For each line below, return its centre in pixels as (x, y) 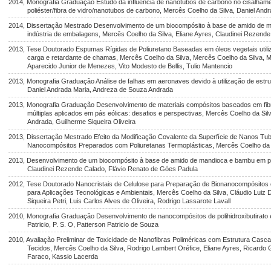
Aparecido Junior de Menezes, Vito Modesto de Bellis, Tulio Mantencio (130, 66)
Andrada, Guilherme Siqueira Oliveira (82, 122)
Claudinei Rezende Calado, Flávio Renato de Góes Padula (113, 169)
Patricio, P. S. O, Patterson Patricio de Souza (93, 224)
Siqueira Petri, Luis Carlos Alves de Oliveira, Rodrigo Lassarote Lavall (129, 201)
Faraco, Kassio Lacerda (63, 256)
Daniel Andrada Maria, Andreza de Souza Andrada (100, 90)
